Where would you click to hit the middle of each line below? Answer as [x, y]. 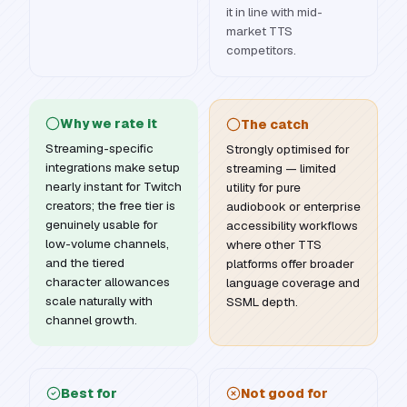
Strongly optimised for [288, 149]
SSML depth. [262, 302]
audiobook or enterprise [293, 206]
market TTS [259, 31]
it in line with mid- [274, 12]
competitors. [261, 50]
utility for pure [263, 187]
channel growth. [91, 320]
